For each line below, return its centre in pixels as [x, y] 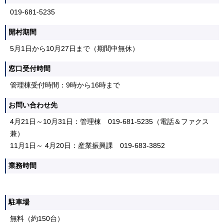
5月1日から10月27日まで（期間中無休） [74, 49]
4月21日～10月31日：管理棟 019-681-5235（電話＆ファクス [109, 122]
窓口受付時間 [29, 69]
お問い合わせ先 [33, 105]
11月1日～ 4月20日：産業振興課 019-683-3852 [87, 146]
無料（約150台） [37, 219]
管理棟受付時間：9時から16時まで [65, 85]
